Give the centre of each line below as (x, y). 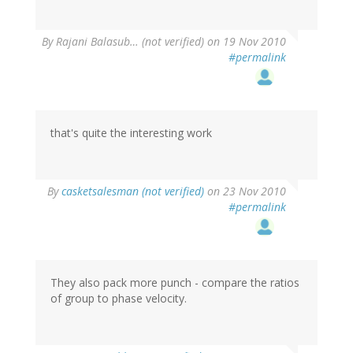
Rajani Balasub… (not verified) (130, 42)
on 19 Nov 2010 (245, 42)
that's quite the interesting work (131, 133)
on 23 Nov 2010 (245, 191)
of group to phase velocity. (119, 299)
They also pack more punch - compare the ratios (175, 283)
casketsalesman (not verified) (133, 191)
